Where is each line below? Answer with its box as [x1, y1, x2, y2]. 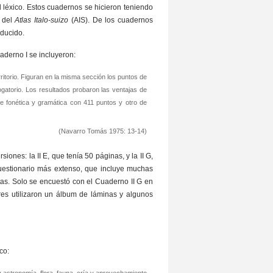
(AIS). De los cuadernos [68, 16, 154, 24]
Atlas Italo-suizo [15, 16, 69, 24]
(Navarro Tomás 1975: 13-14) [58, 127, 147, 135]
